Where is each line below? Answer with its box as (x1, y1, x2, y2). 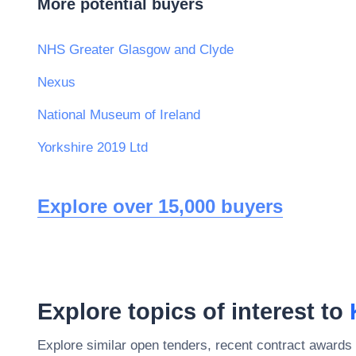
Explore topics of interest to (37, 298, 350, 324)
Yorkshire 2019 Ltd (37, 139, 148, 155)
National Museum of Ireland (37, 106, 200, 122)
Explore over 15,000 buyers (37, 195, 283, 217)
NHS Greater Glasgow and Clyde (37, 41, 234, 57)
